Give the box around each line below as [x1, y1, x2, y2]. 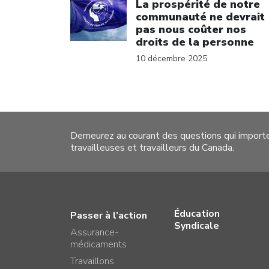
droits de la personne [136, 34, 254, 49]
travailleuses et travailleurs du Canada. [70, 141, 234, 154]
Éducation [174, 207, 220, 220]
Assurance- [70, 225, 119, 239]
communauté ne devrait [136, 9, 265, 24]
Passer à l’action [70, 209, 147, 222]
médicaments [70, 237, 127, 251]
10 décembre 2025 [136, 52, 207, 64]
